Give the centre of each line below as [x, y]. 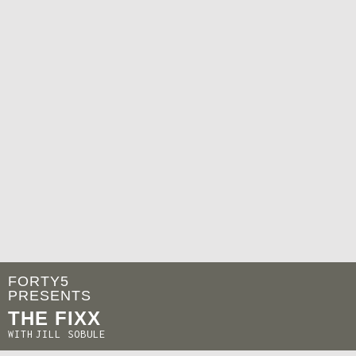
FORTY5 [39, 281]
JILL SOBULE [71, 334]
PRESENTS [50, 296]
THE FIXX [54, 318]
